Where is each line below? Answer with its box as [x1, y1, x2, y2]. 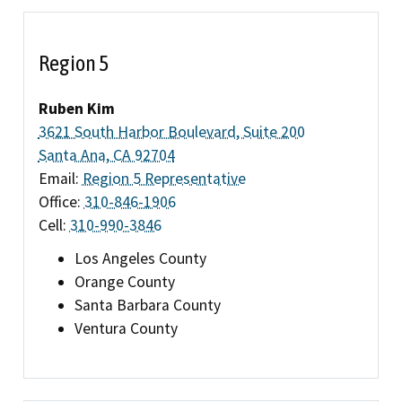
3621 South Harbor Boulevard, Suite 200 [38, 121, 305, 142]
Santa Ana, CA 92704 [38, 144, 175, 165]
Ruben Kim [38, 98, 115, 118]
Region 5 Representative [82, 168, 246, 188]
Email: [38, 168, 83, 188]
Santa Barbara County [74, 294, 221, 315]
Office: [38, 191, 84, 212]
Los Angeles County [74, 248, 206, 268]
